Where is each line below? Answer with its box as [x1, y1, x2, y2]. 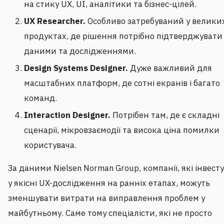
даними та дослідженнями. [24, 45, 136, 57]
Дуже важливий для [128, 62, 212, 74]
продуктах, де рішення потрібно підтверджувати [24, 30, 222, 42]
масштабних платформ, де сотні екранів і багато [24, 77, 220, 89]
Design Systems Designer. [24, 62, 128, 74]
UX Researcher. [24, 15, 85, 27]
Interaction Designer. [24, 109, 110, 121]
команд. [24, 92, 57, 104]
